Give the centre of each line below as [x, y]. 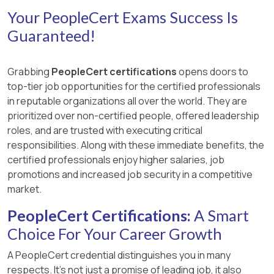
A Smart [220, 215]
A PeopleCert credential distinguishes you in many [119, 255]
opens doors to [213, 71]
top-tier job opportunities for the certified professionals [134, 86]
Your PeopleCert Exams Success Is [123, 17]
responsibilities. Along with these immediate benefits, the [136, 145]
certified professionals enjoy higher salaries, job [116, 159]
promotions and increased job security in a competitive [130, 174]
